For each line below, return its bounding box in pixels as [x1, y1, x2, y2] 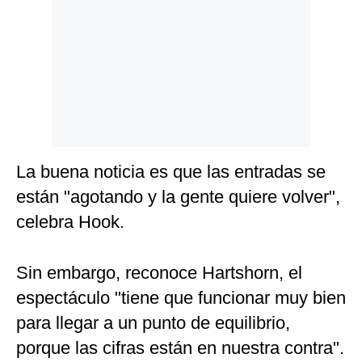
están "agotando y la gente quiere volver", [16, 187, 340, 208]
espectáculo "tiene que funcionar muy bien [16, 288, 346, 309]
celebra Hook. [16, 212, 124, 233]
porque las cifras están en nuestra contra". [16, 338, 344, 359]
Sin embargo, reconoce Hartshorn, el [16, 263, 302, 284]
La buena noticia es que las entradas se [16, 162, 326, 183]
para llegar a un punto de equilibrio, [16, 313, 290, 334]
